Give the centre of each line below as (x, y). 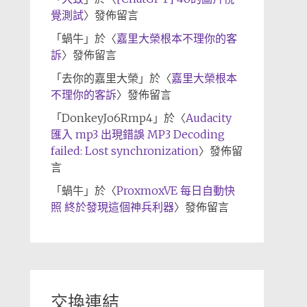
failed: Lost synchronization (124, 151)
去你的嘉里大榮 (100, 78)
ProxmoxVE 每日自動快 (175, 191)
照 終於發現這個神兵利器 (112, 207)
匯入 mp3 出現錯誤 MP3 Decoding (137, 134)
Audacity (208, 118)
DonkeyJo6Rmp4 (107, 118)
